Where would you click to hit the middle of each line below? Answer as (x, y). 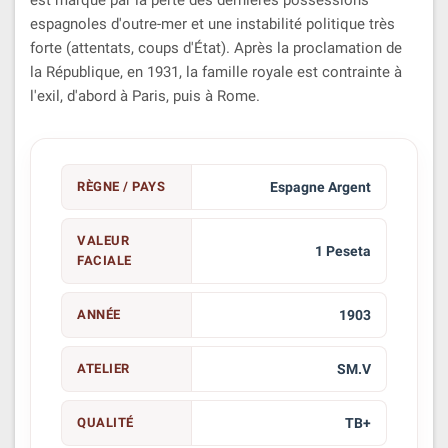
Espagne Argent (320, 186)
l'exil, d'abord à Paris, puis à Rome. (145, 95)
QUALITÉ (105, 422)
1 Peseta (342, 250)
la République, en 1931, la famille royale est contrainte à (216, 71)
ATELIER (103, 368)
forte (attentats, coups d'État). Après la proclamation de (216, 47)
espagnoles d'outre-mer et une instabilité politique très (212, 23)
